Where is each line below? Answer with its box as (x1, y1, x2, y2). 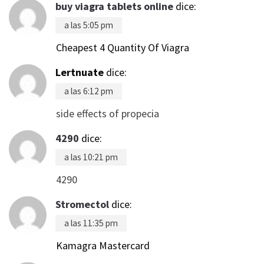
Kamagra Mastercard (56, 238, 150, 252)
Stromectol (55, 197, 109, 211)
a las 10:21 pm (64, 151, 118, 163)
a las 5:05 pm (64, 19, 113, 31)
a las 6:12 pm (64, 85, 113, 97)
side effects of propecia (56, 106, 159, 120)
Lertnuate (55, 65, 104, 79)
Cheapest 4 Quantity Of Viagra (56, 40, 189, 54)
